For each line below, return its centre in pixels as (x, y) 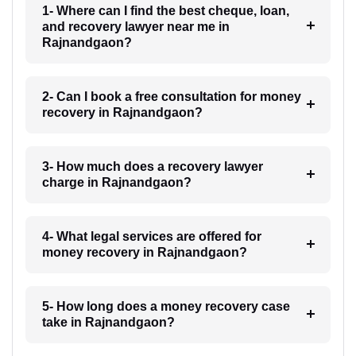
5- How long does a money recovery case (166, 306)
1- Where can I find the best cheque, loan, (165, 10)
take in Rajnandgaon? (108, 322)
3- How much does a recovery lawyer (152, 166)
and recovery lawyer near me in (135, 26)
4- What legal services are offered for (151, 236)
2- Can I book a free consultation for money (171, 96)
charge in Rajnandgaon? (116, 182)
